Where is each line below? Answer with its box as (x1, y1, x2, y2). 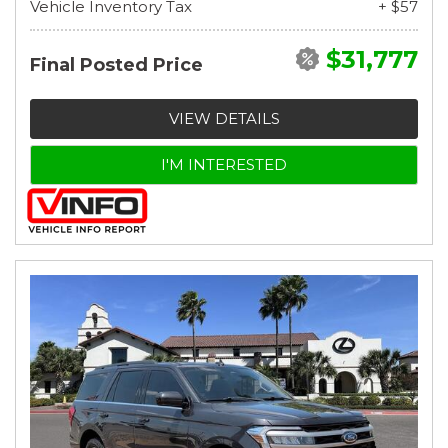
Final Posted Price (30, 53, 203, 76)
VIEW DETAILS (168, 108, 280, 128)
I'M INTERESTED (161, 154, 287, 174)
